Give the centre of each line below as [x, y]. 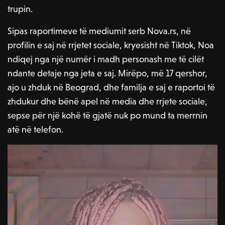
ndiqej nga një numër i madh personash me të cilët [106, 59]
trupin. [20, 9]
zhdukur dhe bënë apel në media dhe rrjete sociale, [108, 101]
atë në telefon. [36, 130]
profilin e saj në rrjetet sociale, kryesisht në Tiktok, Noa [111, 45]
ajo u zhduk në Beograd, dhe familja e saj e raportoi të [111, 87]
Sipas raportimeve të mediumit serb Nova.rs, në [99, 31]
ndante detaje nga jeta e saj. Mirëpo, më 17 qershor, [108, 73]
